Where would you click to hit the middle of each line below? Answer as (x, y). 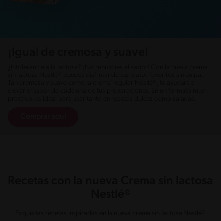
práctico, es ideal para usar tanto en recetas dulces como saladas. (102, 99)
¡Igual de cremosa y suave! (78, 53)
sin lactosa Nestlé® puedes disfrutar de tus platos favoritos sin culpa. (105, 75)
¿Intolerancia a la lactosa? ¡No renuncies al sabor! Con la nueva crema (108, 67)
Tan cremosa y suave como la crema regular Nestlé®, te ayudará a (101, 83)
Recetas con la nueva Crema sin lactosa (110, 181)
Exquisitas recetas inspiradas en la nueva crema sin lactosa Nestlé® (110, 213)
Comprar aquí (43, 117)
